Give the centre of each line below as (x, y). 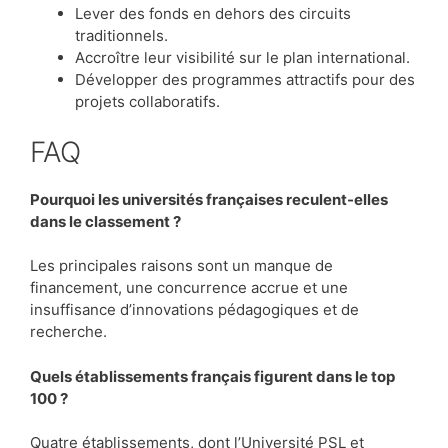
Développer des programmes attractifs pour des (245, 80)
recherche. (68, 332)
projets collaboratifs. (147, 102)
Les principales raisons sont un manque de (181, 266)
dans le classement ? (105, 221)
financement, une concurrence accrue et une (189, 288)
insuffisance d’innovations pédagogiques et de (194, 310)
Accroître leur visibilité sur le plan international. (242, 58)
